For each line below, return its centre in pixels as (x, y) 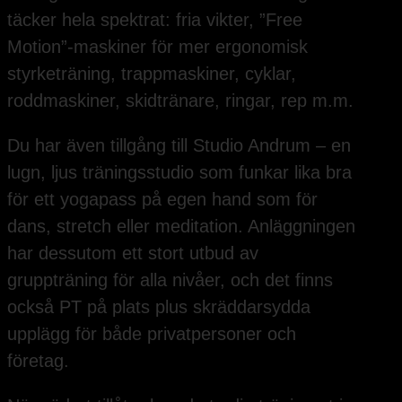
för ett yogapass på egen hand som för (162, 199)
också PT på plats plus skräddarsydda (159, 306)
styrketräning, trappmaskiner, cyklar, (152, 73)
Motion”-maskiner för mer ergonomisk (157, 46)
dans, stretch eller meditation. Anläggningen (181, 226)
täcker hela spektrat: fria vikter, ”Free (155, 19)
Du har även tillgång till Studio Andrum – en (179, 145)
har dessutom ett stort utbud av (133, 253)
